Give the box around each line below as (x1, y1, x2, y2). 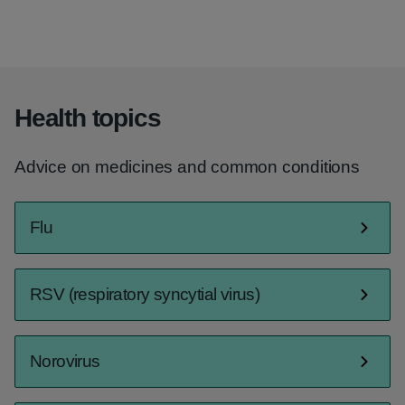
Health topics (14, 104, 161, 132)
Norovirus (30, 352, 100, 371)
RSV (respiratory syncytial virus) (30, 285, 260, 304)
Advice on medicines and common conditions (14, 157, 360, 176)
